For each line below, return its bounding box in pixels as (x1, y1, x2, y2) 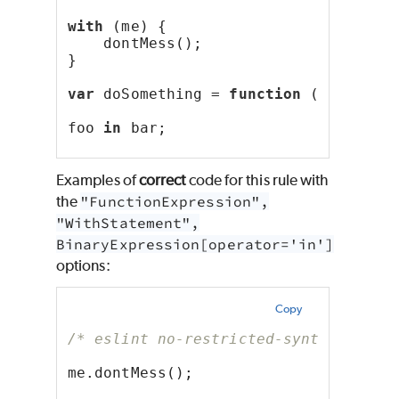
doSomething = (94, 85, 230, 102)
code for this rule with (185, 170, 330, 189)
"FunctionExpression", (80, 191, 270, 210)
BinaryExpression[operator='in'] (56, 234, 335, 253)
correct (138, 170, 186, 189)
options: (56, 256, 110, 274)
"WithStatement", (56, 213, 200, 232)
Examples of (56, 170, 139, 189)
